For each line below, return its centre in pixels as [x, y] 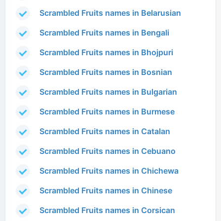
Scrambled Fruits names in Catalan [105, 131]
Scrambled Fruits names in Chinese [106, 191]
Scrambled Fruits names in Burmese [107, 112]
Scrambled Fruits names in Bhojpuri [106, 53]
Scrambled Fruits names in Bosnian [106, 72]
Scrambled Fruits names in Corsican [107, 210]
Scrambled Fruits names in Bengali [104, 33]
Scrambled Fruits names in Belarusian [110, 13]
